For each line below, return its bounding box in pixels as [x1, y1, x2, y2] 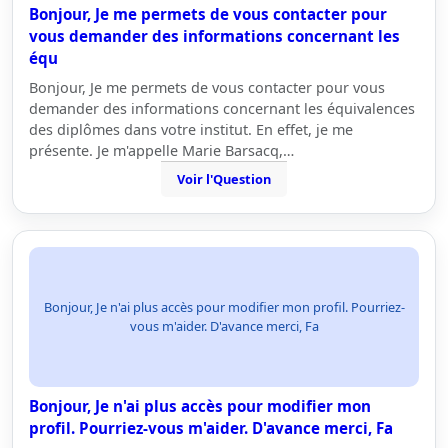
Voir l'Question [177, 170, 271, 188]
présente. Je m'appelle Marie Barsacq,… [29, 141, 294, 160]
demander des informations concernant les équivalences [29, 99, 415, 118]
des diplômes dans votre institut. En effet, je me [29, 120, 353, 139]
